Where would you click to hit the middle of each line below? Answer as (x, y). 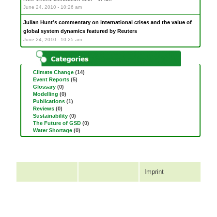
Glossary (45, 86)
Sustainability (51, 116)
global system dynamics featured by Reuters (80, 31)
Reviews (44, 108)
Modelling (46, 94)
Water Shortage (53, 130)
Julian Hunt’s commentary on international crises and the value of (108, 23)
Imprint (154, 172)
